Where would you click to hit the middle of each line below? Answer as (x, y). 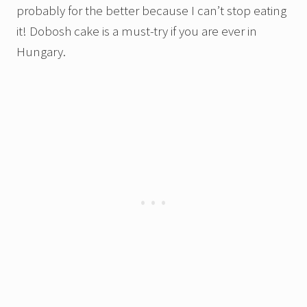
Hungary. (41, 51)
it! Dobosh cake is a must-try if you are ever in (137, 30)
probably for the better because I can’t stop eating (151, 10)
